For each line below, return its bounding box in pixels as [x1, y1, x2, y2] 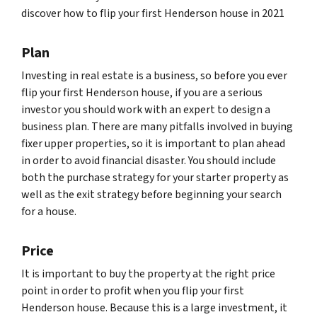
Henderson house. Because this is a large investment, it [21, 300, 287, 316]
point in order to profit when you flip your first [21, 283, 244, 299]
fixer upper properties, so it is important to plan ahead [21, 136, 285, 151]
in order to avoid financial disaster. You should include [21, 153, 276, 168]
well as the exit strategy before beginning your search [21, 187, 282, 202]
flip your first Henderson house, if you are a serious [21, 85, 263, 100]
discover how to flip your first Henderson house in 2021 [21, 6, 284, 21]
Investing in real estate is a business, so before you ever [21, 68, 287, 83]
